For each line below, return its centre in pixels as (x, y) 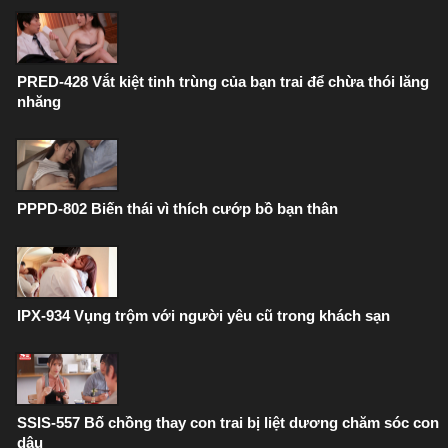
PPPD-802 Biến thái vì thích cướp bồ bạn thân (177, 208)
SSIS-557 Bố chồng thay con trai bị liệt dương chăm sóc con (228, 422)
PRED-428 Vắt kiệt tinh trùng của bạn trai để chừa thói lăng (223, 81)
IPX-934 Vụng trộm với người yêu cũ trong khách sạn (203, 315)
